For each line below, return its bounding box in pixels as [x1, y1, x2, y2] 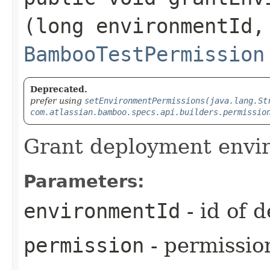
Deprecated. [30, 84, 87, 94]
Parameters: [24, 171, 145, 192]
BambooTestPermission [24, 42, 265, 66]
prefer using [30, 95, 84, 105]
